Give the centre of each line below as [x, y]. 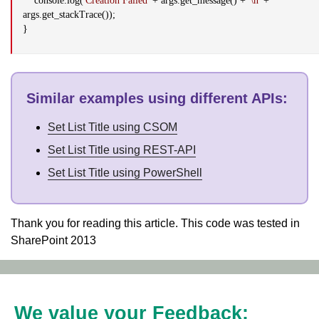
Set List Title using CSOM [113, 127]
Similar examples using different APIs [155, 99]
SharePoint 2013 [53, 241]
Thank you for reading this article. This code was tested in [155, 224]
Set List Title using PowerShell [125, 173]
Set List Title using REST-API [122, 150]
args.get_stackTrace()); [69, 15]
